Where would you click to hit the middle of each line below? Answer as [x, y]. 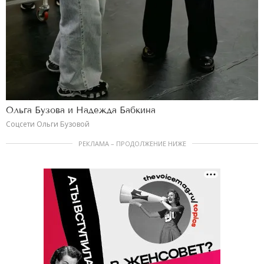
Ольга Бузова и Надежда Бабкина [81, 110]
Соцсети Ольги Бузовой [48, 124]
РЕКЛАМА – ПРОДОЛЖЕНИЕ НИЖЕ [132, 143]
